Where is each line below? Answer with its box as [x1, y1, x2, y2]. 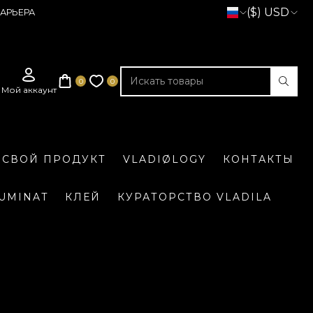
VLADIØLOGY [123, 152, 206, 166]
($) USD [247, 6, 289, 19]
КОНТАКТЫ [223, 152, 294, 166]
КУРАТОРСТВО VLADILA [117, 191, 272, 203]
